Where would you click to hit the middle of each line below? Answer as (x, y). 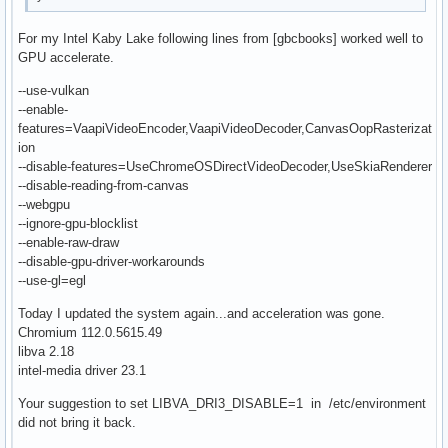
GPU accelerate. (66, 57)
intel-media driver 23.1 (82, 370)
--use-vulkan (53, 90)
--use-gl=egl (52, 280)
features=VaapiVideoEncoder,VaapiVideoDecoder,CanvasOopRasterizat (225, 128)
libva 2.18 (46, 351)
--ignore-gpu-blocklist (78, 223)
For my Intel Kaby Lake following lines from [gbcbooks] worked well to (220, 38)
